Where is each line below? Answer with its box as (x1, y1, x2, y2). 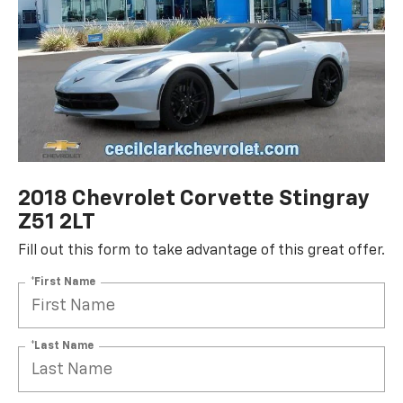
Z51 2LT (18, 211, 95, 234)
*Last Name (31, 340, 94, 352)
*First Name (31, 276, 95, 288)
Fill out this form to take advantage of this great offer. (18, 244, 385, 259)
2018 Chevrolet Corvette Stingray (18, 188, 370, 210)
